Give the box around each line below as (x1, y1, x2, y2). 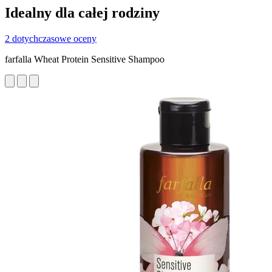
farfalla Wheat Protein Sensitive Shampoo (5, 53, 165, 64)
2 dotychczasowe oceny (5, 33, 97, 44)
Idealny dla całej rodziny (5, 4, 160, 21)
